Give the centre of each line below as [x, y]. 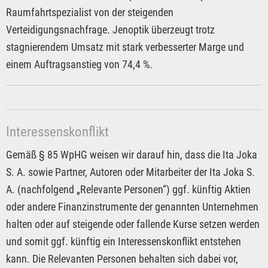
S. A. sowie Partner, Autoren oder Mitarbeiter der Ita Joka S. [130, 172]
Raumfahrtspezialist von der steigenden [90, 12]
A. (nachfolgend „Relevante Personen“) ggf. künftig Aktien [128, 189]
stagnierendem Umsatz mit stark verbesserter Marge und [125, 47]
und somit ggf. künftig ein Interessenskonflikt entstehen [124, 241]
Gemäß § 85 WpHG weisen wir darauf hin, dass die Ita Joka [132, 154]
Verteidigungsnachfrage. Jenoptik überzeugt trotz [110, 29]
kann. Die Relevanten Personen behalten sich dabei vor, [122, 258]
